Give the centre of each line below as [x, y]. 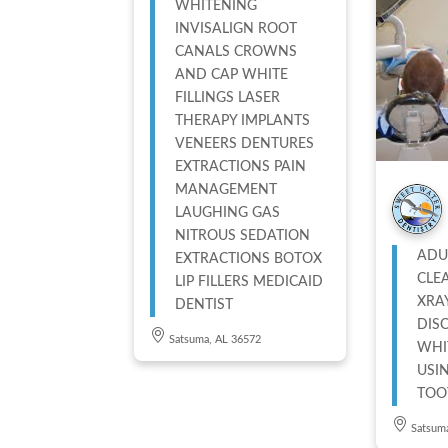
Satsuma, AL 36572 [215, 339]
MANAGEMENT [226, 189]
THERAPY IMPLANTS [243, 120]
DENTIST [204, 304]
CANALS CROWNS [236, 51]
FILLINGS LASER [228, 97]
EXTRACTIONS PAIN [241, 166]
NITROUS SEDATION [243, 235]
